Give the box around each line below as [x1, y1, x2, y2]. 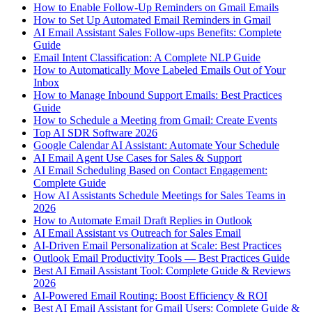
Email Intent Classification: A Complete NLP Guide [33, 52, 260, 64]
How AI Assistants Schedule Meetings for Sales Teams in [33, 189, 286, 202]
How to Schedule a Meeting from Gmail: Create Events [33, 114, 277, 127]
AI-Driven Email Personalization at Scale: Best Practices [33, 240, 281, 252]
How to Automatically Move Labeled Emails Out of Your [33, 64, 286, 77]
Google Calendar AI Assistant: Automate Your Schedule [33, 139, 279, 152]
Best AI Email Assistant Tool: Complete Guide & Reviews [33, 265, 290, 277]
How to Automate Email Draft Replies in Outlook [33, 214, 252, 227]
